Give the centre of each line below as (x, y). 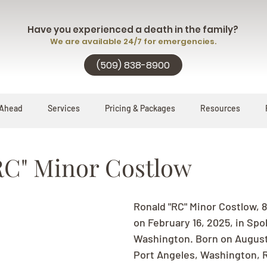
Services (64, 108)
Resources (220, 108)
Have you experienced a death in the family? (133, 30)
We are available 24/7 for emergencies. (133, 41)
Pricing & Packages (140, 108)
